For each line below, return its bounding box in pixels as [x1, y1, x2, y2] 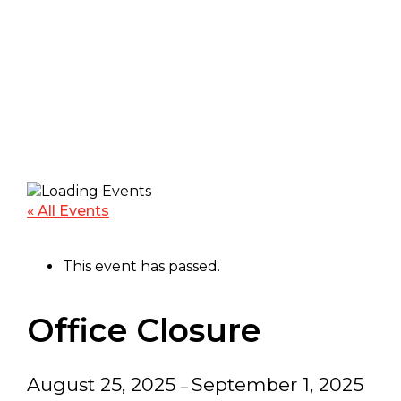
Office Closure [27, 311, 260, 350]
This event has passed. [63, 258, 220, 275]
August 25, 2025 [27, 373, 181, 396]
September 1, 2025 [192, 373, 363, 396]
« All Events [27, 202, 109, 219]
